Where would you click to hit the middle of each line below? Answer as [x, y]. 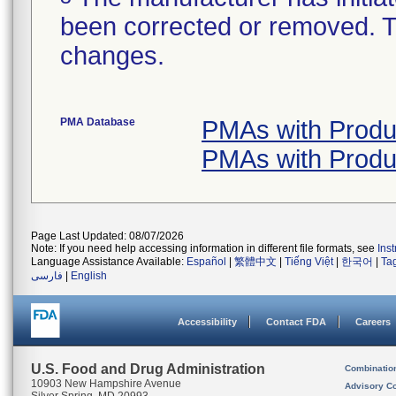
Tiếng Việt [309, 262]
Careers [373, 322]
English [89, 276]
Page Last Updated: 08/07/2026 [107, 236]
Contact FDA [296, 322]
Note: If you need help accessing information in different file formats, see [204, 248]
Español [206, 262]
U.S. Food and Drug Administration [148, 369]
